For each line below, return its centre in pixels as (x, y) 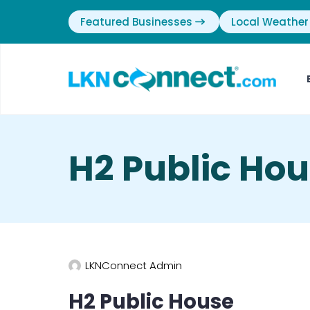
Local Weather (270, 22)
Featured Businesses (136, 22)
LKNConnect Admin (134, 265)
